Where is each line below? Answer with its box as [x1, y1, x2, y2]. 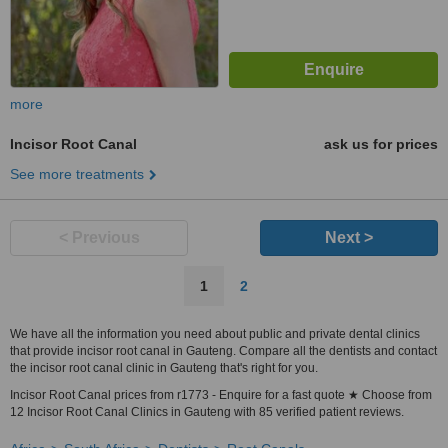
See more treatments [10, 166, 144, 182]
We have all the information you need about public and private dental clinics [10, 327, 420, 341]
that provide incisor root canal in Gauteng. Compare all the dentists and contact [10, 344, 437, 358]
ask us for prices [324, 136, 438, 152]
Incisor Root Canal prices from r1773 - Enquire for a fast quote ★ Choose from [10, 388, 432, 402]
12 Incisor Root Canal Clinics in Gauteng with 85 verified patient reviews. [10, 405, 404, 419]
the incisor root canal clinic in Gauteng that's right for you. [10, 361, 318, 375]
